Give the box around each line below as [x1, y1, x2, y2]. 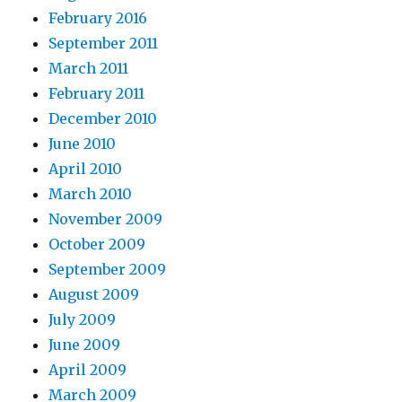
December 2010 [48, 109, 158, 127]
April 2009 [48, 361, 127, 379]
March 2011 [48, 59, 129, 77]
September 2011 [48, 34, 159, 52]
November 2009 [48, 210, 163, 228]
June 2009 [48, 336, 121, 354]
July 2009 [48, 310, 117, 328]
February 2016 [48, 9, 148, 27]
